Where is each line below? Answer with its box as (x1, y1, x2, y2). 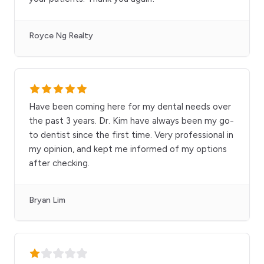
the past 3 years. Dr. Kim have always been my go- (29, 115, 234, 127)
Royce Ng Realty (29, 31, 93, 41)
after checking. (29, 158, 90, 169)
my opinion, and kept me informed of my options (29, 144, 227, 155)
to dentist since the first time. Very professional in (29, 130, 233, 141)
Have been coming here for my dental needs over (29, 101, 231, 113)
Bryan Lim (29, 195, 65, 206)
